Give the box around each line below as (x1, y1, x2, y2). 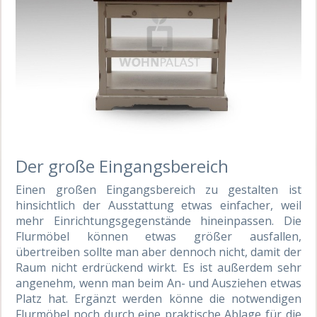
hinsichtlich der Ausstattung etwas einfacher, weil (16, 197, 301, 214)
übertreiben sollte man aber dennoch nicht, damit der (16, 244, 301, 260)
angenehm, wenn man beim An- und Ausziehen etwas (16, 275, 301, 292)
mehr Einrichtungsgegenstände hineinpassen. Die (16, 213, 301, 229)
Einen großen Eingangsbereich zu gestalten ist (16, 182, 301, 198)
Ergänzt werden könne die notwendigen (74, 291, 301, 307)
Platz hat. (16, 291, 75, 307)
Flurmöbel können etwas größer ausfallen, (16, 229, 301, 245)
